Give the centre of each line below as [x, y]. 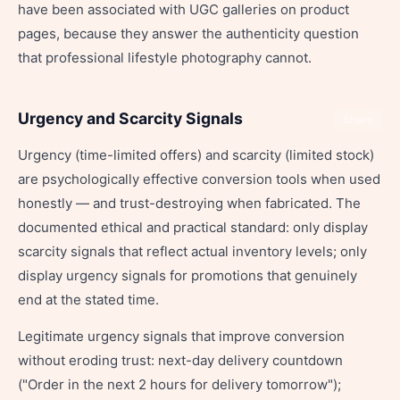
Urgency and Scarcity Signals [130, 118]
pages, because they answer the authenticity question [188, 33]
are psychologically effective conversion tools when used [199, 179]
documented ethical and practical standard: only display [193, 227]
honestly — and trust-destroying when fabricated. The [189, 203]
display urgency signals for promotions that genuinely [187, 275]
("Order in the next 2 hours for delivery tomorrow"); [179, 384]
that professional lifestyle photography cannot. [165, 58]
